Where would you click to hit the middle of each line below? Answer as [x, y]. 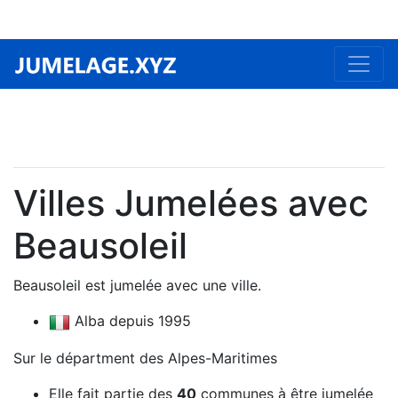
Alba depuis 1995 [131, 321]
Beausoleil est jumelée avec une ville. [137, 285]
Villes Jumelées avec [191, 203]
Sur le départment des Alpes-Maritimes [145, 358]
